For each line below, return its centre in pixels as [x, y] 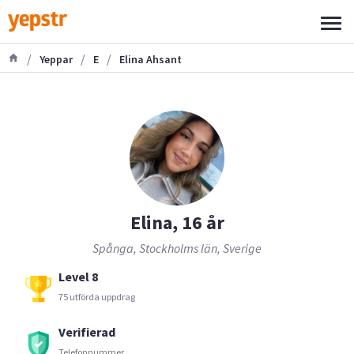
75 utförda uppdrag [97, 297]
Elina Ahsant [151, 59]
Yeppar [56, 59]
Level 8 [78, 276]
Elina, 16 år [177, 222]
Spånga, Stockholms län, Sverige [177, 248]
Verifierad [87, 331]
